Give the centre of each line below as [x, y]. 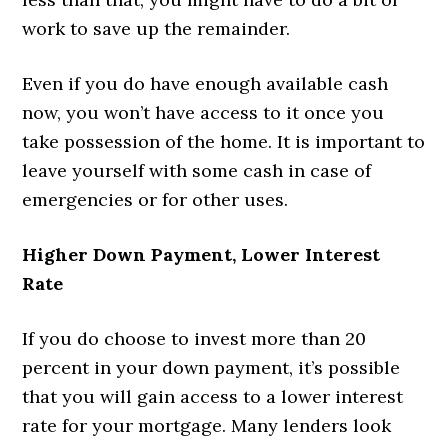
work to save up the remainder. [156, 29]
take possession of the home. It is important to [224, 142]
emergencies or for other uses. [155, 200]
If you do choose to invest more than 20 [194, 339]
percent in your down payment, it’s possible [211, 368]
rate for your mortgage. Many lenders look [207, 426]
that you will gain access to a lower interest [213, 397]
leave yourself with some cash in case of [197, 171]
